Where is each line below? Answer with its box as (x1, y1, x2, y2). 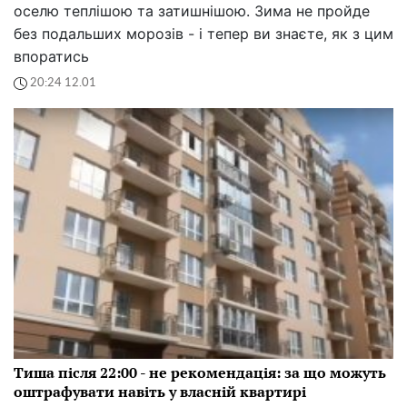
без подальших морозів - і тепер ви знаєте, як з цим (14, 24, 393, 43)
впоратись (14, 46, 89, 65)
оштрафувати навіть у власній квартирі (14, 381, 306, 402)
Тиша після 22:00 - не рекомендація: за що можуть (14, 362, 386, 382)
